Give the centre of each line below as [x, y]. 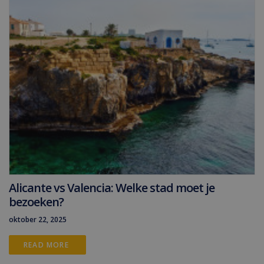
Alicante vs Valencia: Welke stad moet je [112, 188]
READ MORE [47, 245]
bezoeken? [36, 202]
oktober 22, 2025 [38, 220]
